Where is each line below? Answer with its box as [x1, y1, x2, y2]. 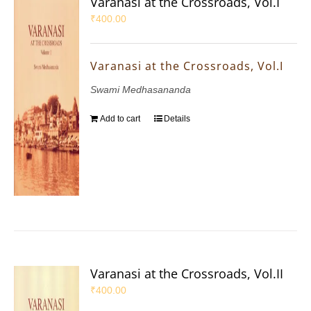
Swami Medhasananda [90, 84, 192, 96]
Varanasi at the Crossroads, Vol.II [90, 265, 284, 283]
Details [164, 114, 191, 124]
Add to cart [100, 114, 141, 124]
